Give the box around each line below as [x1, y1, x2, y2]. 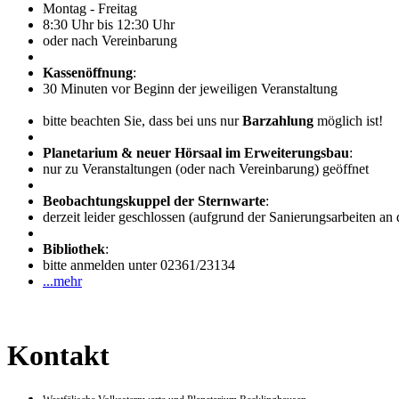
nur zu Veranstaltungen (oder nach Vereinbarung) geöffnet [43, 161, 369, 177]
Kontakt [7, 338, 110, 371]
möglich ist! [317, 113, 383, 129]
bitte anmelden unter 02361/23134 [43, 257, 235, 273]
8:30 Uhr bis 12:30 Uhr [43, 17, 175, 33]
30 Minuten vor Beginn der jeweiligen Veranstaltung [43, 81, 338, 97]
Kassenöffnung [43, 65, 133, 81]
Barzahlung [242, 113, 317, 129]
